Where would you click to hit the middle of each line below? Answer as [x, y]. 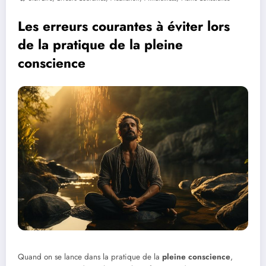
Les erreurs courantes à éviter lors [124, 26]
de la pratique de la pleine [100, 45]
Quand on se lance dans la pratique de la [90, 257]
